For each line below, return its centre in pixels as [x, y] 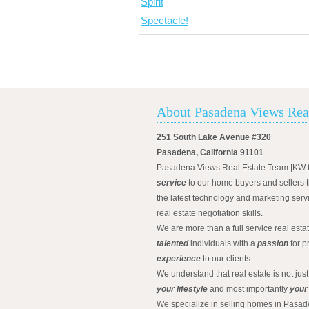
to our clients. [227, 259]
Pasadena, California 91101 [210, 152]
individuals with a [223, 243]
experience [179, 259]
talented [172, 243]
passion [273, 243]
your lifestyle [182, 289]
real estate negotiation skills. [210, 213]
